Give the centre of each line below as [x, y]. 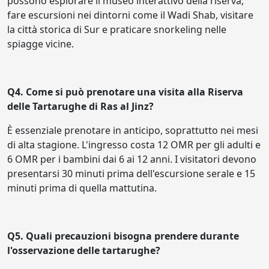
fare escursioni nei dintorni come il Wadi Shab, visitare [130, 15]
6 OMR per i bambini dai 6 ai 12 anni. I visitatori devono [132, 159]
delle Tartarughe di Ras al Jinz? [82, 106]
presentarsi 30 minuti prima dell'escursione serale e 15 [131, 173]
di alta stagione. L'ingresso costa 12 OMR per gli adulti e [134, 144]
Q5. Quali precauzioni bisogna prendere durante [123, 236]
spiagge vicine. [41, 44]
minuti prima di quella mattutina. [82, 188]
